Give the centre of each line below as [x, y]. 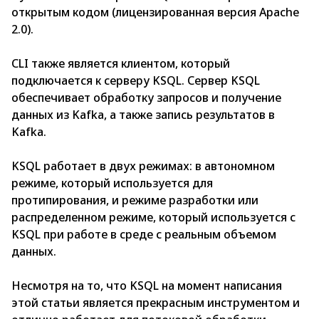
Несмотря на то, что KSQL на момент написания [147, 286]
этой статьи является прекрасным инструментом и [156, 303]
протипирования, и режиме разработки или [135, 200]
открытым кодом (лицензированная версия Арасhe [156, 12]
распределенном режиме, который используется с [153, 218]
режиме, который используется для [112, 183]
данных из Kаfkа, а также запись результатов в [143, 115]
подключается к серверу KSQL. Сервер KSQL [136, 81]
